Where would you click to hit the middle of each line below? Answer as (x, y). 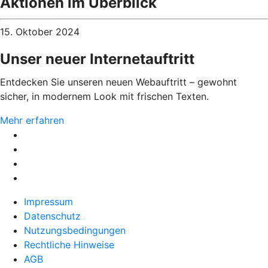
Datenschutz (52, 216)
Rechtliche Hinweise (69, 244)
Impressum (48, 201)
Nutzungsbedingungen (75, 230)
